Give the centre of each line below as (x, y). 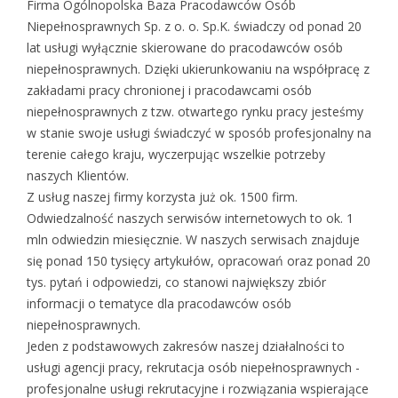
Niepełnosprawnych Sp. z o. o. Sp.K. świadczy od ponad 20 (194, 27)
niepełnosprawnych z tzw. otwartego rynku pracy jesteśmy (195, 112)
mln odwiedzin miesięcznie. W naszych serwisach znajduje (193, 240)
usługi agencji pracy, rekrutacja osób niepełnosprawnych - (193, 368)
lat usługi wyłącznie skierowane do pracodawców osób (185, 48)
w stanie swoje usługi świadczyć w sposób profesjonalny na (199, 133)
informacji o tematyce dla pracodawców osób (159, 304)
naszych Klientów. (78, 176)
